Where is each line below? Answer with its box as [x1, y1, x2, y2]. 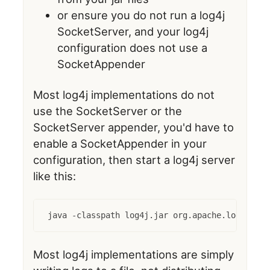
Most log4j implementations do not [33, 88, 215, 102]
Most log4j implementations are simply [33, 248, 234, 262]
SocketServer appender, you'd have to [33, 121, 234, 134]
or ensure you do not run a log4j [57, 8, 225, 22]
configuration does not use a [57, 41, 208, 55]
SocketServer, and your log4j [57, 25, 209, 39]
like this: [33, 169, 77, 183]
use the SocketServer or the [33, 104, 183, 118]
